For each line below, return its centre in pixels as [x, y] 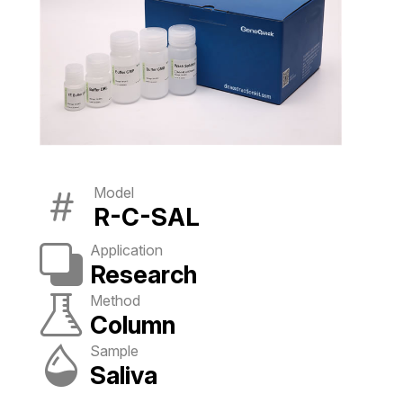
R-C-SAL [147, 217]
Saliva [124, 375]
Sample [114, 350]
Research [143, 274]
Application [126, 250]
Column [133, 325]
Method [115, 300]
